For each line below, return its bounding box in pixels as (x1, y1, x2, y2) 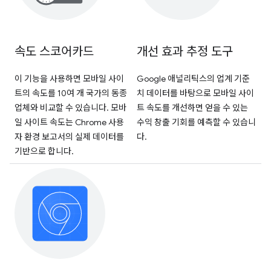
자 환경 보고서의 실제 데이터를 (15, 131, 124, 142)
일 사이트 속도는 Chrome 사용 (15, 116, 124, 128)
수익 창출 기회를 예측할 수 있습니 (137, 116, 256, 128)
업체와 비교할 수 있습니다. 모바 (15, 102, 126, 113)
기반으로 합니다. (15, 145, 74, 157)
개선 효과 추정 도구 (137, 44, 233, 59)
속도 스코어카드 (15, 44, 94, 59)
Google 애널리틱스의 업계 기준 (137, 73, 250, 84)
